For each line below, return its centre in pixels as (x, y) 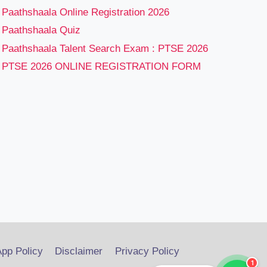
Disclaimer (79, 252)
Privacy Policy (147, 252)
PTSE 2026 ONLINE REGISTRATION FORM (101, 67)
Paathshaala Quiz (41, 30)
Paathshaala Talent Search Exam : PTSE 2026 (105, 48)
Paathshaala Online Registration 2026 (86, 13)
